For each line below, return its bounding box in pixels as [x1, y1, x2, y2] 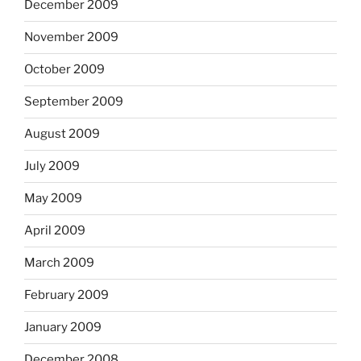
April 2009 [24, 223, 85, 239]
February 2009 [24, 288, 109, 303]
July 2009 [24, 159, 80, 174]
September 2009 [24, 94, 123, 110]
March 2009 [24, 255, 94, 271]
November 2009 [24, 30, 118, 45]
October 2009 [24, 62, 105, 77]
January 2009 [24, 320, 102, 335]
